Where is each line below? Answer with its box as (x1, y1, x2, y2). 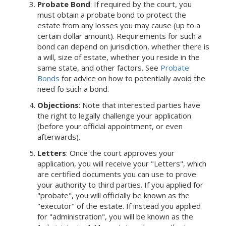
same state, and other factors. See (37, 62, 160, 73)
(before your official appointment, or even (37, 121, 183, 131)
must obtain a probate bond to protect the (37, 9, 186, 20)
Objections (37, 99, 79, 110)
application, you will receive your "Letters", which (37, 158, 206, 168)
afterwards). (37, 131, 80, 142)
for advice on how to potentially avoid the (60, 73, 205, 83)
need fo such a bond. (37, 83, 109, 94)
